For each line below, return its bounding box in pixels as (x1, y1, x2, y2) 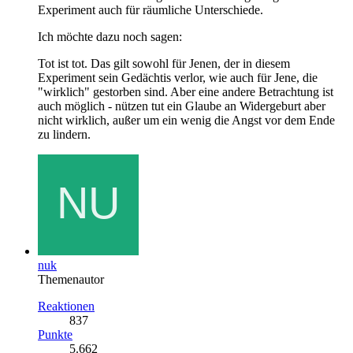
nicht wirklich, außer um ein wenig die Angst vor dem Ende (38, 113, 335, 127)
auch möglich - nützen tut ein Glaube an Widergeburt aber (38, 98, 325, 113)
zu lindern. (38, 127, 91, 141)
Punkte (38, 327, 72, 341)
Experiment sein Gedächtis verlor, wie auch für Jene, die (38, 70, 318, 84)
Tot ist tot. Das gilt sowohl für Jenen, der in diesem (38, 56, 290, 70)
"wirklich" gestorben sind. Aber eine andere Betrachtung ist (38, 84, 333, 98)
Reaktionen (38, 299, 95, 313)
